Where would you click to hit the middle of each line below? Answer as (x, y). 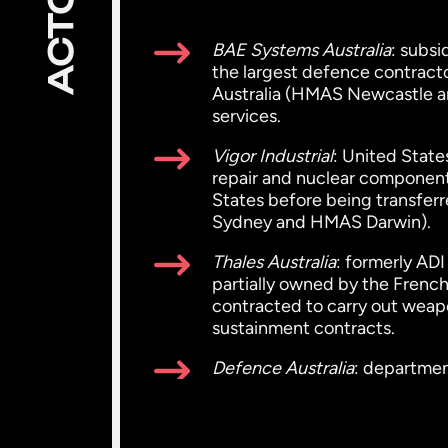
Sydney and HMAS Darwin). (321, 222)
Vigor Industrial (272, 156)
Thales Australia (274, 262)
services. (246, 116)
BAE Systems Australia (301, 50)
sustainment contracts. (303, 328)
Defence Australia (283, 368)
